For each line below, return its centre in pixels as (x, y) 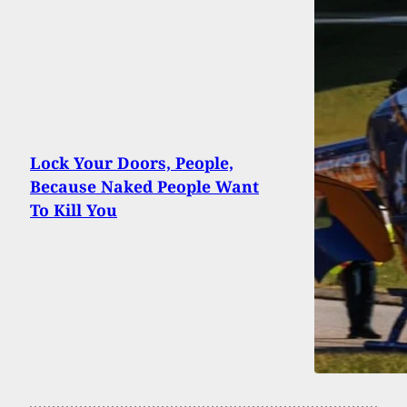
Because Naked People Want (144, 187)
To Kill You (74, 210)
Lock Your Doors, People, (132, 163)
